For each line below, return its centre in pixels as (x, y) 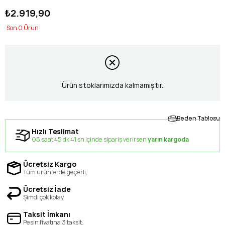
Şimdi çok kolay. (44, 197)
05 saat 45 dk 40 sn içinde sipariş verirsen (91, 139)
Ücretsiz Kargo (50, 164)
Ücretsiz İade (47, 189)
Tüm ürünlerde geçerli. (55, 172)
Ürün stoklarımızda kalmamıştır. (113, 85)
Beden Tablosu (198, 118)
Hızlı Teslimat (55, 131)
